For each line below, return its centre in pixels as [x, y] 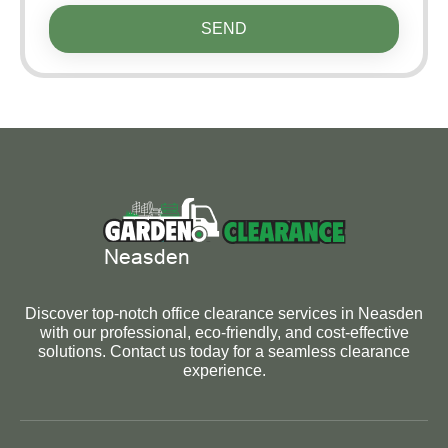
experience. [224, 371]
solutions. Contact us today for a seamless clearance [224, 352]
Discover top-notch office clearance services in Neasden [224, 314]
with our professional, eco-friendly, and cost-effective [224, 333]
